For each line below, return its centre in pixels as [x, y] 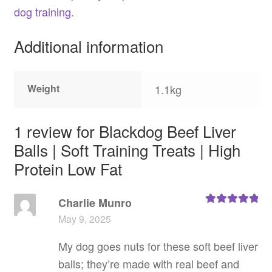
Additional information [88, 46]
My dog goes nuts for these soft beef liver [158, 246]
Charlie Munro [95, 203]
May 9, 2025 [84, 219]
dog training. [44, 12]
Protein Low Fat [68, 169]
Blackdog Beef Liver [167, 131]
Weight [44, 88]
